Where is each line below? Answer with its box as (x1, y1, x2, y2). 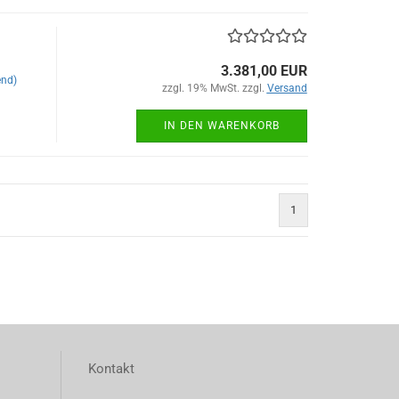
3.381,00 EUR (220, 62, 307, 79)
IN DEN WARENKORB (163, 119, 280, 132)
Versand (266, 82, 307, 94)
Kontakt (87, 361, 134, 377)
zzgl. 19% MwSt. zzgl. (161, 82, 267, 94)
